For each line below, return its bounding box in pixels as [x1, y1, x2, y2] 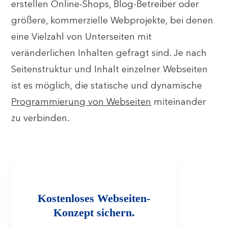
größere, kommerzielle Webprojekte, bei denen [11, 16, 214, 25]
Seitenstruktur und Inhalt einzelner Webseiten [11, 65, 208, 74]
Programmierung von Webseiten [11, 98, 152, 107]
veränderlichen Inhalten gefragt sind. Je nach [11, 49, 207, 58]
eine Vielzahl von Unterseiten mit [11, 33, 152, 42]
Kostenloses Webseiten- [38, 192, 151, 205]
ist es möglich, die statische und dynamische [11, 81, 203, 91]
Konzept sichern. [53, 206, 135, 219]
